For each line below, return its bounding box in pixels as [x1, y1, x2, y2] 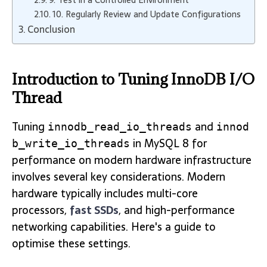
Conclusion [27, 21, 76, 37]
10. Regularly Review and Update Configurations [52, 7, 241, 21]
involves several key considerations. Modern [12, 168, 225, 186]
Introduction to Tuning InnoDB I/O [12, 69, 254, 89]
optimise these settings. [12, 235, 131, 253]
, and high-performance [119, 201, 235, 219]
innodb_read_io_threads [48, 120, 192, 133]
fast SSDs [70, 201, 119, 219]
